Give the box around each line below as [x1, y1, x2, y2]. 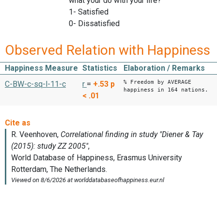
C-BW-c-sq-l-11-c [5, 79, 66, 89]
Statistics [82, 63, 117, 73]
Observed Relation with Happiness [5, 42, 210, 58]
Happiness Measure [5, 63, 78, 73]
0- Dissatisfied [69, 19, 120, 29]
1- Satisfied [69, 7, 108, 17]
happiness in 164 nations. [124, 86, 208, 93]
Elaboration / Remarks [124, 63, 205, 73]
